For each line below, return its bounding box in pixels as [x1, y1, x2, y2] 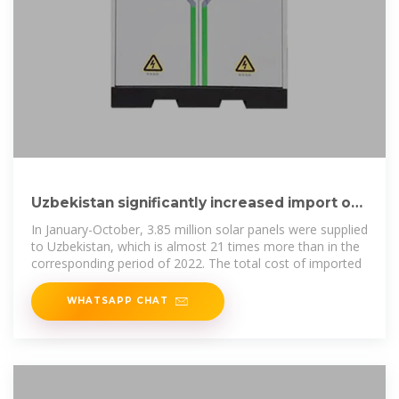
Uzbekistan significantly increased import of [31, 194, 357, 212]
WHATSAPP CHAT [67, 295, 168, 306]
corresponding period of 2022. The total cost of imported [31, 255, 362, 273]
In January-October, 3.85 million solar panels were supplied [31, 221, 368, 239]
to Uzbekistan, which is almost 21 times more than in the [31, 238, 360, 256]
